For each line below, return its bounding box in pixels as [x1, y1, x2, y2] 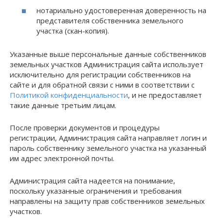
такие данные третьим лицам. [10, 100, 116, 110]
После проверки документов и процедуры [10, 123, 160, 132]
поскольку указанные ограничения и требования [10, 186, 182, 196]
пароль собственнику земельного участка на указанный [10, 143, 206, 153]
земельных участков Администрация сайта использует [10, 59, 203, 69]
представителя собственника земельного [36, 16, 183, 25]
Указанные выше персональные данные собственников [10, 49, 206, 59]
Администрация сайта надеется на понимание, [10, 176, 175, 185]
